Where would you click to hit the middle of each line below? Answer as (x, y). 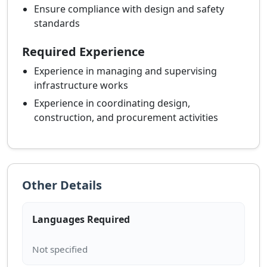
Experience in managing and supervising (125, 71)
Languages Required (81, 219)
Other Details (62, 185)
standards (57, 24)
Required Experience (83, 52)
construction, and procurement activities (126, 118)
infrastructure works (81, 86)
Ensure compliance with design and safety (129, 9)
